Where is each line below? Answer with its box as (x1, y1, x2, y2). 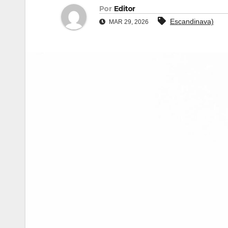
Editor (113, 4, 135, 14)
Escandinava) (170, 17, 214, 26)
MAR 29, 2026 (107, 18, 149, 26)
